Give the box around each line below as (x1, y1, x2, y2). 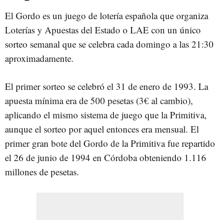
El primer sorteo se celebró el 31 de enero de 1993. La (5, 80, 208, 92)
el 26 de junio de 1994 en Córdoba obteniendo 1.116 (5, 151, 206, 164)
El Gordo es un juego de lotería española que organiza (5, 9, 208, 22)
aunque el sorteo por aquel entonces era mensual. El (5, 123, 199, 135)
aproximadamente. (5, 52, 74, 64)
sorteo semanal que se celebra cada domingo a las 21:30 (5, 38, 214, 50)
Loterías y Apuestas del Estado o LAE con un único (5, 24, 201, 36)
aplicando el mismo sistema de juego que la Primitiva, (5, 109, 207, 121)
